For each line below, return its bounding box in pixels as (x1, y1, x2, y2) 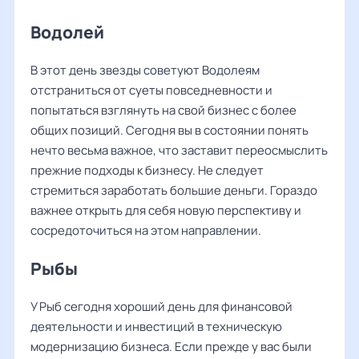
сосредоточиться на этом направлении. (30, 222, 261, 239)
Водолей (30, 21, 104, 43)
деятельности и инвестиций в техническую (30, 318, 282, 335)
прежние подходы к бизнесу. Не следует (30, 162, 264, 179)
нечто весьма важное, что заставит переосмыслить (30, 142, 328, 159)
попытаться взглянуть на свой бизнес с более (30, 102, 296, 119)
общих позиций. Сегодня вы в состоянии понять (30, 122, 309, 139)
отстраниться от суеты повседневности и (30, 82, 272, 99)
